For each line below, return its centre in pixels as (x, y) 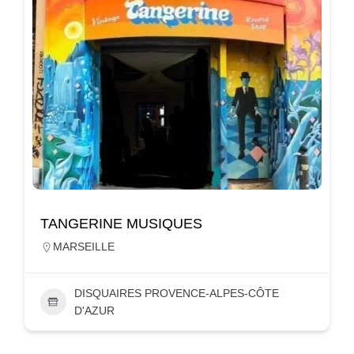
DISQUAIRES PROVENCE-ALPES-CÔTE (176, 293)
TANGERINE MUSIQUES (121, 223)
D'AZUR (94, 310)
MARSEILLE (84, 246)
